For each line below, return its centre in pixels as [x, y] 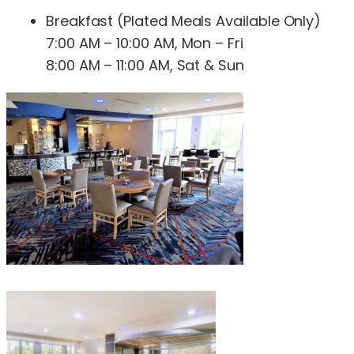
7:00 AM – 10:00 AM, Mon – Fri [145, 43]
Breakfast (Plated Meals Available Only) [184, 21]
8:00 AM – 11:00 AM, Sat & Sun [145, 65]
